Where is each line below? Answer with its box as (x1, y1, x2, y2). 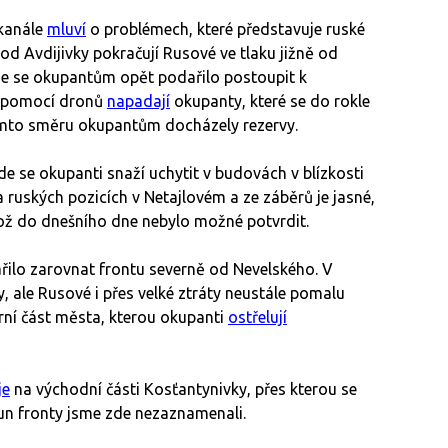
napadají (107, 92, 170, 111)
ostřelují (228, 308, 287, 327)
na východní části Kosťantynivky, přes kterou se (10, 380, 357, 399)
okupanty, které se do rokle (170, 92, 370, 111)
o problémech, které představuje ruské (86, 20, 365, 39)
